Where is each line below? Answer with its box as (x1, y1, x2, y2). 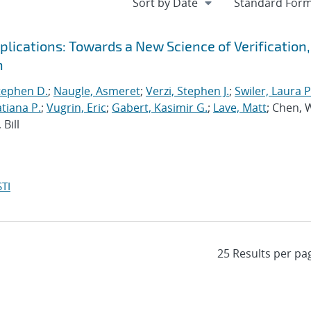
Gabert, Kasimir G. (112, 100, 208, 115)
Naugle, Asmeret (53, 83, 140, 99)
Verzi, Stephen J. (146, 83, 229, 99)
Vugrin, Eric (47, 100, 106, 115)
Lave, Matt (213, 100, 267, 115)
